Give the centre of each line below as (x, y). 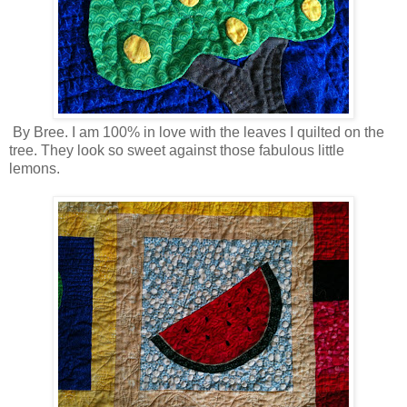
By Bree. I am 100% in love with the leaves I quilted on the (197, 132)
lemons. (35, 168)
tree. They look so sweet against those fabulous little (177, 150)
